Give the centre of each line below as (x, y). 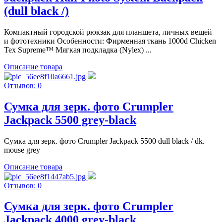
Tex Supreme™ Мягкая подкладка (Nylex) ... (78, 50)
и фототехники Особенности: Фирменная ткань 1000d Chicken (110, 41)
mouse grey (22, 150)
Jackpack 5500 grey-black (70, 120)
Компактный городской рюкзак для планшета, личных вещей (108, 32)
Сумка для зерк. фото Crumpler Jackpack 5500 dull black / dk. (104, 141)
